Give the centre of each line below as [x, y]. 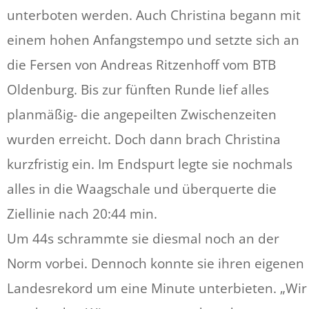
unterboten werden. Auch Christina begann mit [154, 15]
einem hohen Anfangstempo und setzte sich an [153, 40]
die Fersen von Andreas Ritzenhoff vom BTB [141, 65]
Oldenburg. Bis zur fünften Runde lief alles [138, 90]
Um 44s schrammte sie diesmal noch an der [143, 239]
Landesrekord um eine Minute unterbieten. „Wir [157, 288]
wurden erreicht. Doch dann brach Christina [144, 139]
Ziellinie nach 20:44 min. [82, 214]
